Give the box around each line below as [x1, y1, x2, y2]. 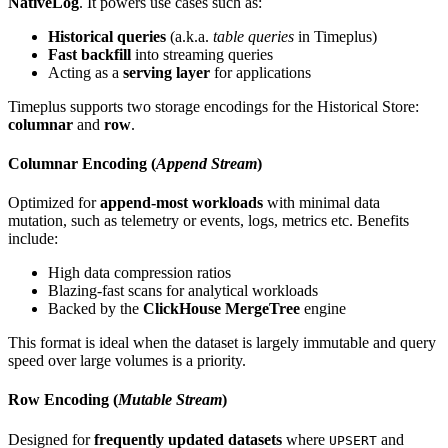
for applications [210, 63, 311, 81]
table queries [213, 27, 294, 45]
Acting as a [48, 63, 123, 81]
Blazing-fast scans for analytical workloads [48, 282, 318, 300]
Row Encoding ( [8, 391, 118, 409]
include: [8, 230, 58, 248]
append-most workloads [100, 194, 263, 212]
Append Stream [156, 154, 257, 172]
